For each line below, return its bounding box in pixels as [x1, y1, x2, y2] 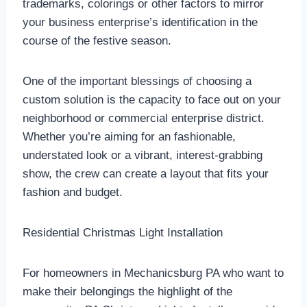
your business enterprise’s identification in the [22, 16, 258, 29]
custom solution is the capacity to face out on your [22, 93, 281, 107]
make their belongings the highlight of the [22, 285, 232, 299]
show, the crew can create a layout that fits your [22, 167, 269, 181]
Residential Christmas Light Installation [22, 226, 223, 240]
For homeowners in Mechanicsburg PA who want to [22, 267, 284, 280]
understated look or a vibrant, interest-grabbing [22, 149, 262, 162]
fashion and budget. [22, 186, 123, 199]
